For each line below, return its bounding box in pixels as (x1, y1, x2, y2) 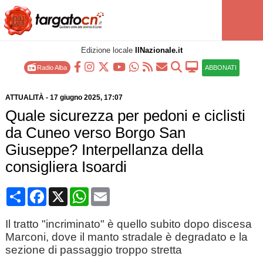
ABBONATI (204, 64, 237, 71)
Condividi (25, 187, 65, 197)
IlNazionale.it (134, 46, 183, 55)
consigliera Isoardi (5, 159, 127, 175)
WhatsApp (88, 187, 132, 197)
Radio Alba (35, 64, 67, 71)
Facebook (46, 187, 88, 197)
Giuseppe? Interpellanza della (5, 141, 203, 158)
